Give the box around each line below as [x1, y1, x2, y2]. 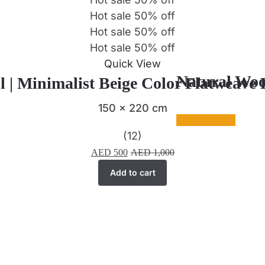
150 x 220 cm [98, 101, 167, 114]
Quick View [104, 57, 161, 70]
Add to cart [109, 167, 156, 178]
